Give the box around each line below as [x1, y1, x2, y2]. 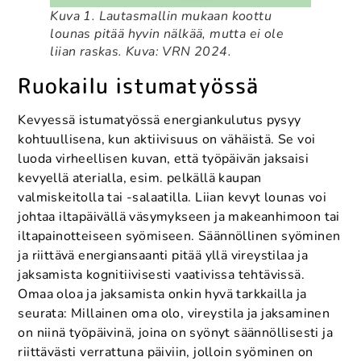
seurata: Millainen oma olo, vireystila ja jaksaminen [18, 305, 330, 323]
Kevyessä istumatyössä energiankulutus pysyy [18, 111, 301, 130]
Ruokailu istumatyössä [18, 71, 259, 101]
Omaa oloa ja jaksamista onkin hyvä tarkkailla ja [18, 285, 307, 304]
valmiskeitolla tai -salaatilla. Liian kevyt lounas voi [18, 189, 326, 207]
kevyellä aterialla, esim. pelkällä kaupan [18, 169, 262, 188]
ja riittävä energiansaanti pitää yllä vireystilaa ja [18, 247, 309, 265]
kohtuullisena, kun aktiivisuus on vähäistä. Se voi [18, 131, 316, 149]
